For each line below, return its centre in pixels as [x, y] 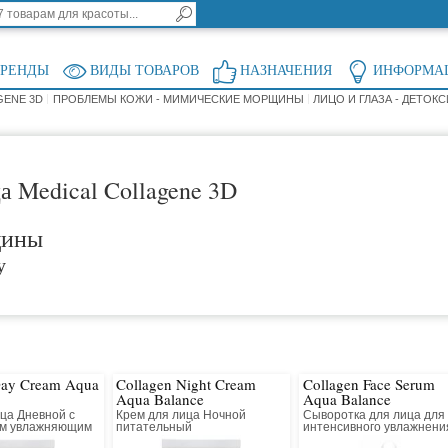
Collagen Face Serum [368, 384]
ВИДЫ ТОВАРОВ [145, 71]
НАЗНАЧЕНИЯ [285, 71]
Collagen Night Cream [186, 384]
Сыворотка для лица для [373, 415]
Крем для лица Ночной [181, 415]
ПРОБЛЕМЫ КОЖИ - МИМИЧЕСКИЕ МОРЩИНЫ [178, 99]
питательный [154, 427]
